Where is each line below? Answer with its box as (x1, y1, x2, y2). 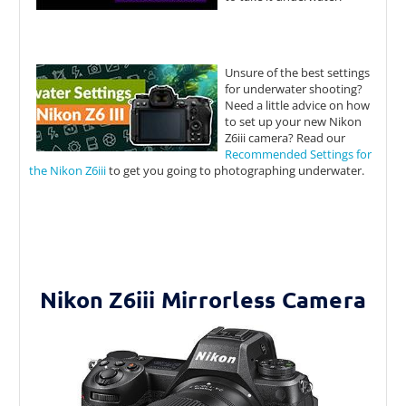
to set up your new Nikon (225, 113, 362, 130)
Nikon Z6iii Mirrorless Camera (39, 285, 367, 314)
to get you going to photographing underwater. (106, 162, 364, 179)
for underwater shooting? (225, 81, 362, 98)
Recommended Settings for (225, 146, 372, 163)
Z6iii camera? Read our (225, 130, 345, 147)
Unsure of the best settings (225, 64, 370, 82)
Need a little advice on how (225, 97, 370, 114)
